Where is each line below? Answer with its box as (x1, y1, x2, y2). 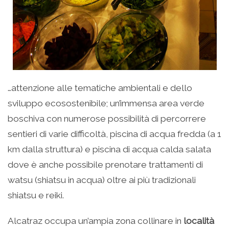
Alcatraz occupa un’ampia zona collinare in (8, 216, 184, 226)
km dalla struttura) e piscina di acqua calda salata (8, 144, 211, 155)
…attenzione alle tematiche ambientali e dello (8, 83, 192, 94)
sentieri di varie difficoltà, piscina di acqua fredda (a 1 (8, 129, 221, 140)
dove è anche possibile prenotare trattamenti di (8, 159, 203, 170)
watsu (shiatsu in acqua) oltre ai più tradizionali (8, 175, 196, 186)
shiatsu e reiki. (8, 190, 64, 201)
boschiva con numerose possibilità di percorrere (8, 113, 206, 124)
